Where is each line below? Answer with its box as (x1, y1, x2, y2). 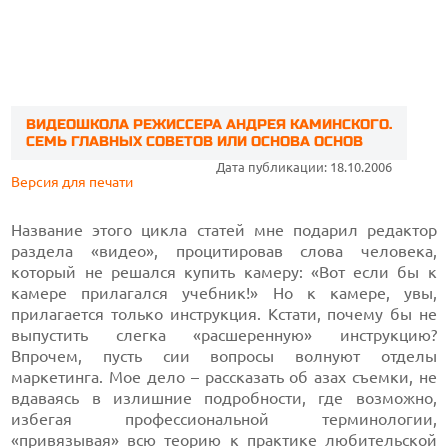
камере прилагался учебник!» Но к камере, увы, (11, 284, 437, 302)
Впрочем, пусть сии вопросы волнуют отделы (11, 347, 437, 365)
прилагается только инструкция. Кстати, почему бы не (11, 305, 437, 323)
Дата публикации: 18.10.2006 (215, 160, 392, 174)
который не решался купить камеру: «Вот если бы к (11, 263, 437, 281)
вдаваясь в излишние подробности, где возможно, (11, 389, 437, 407)
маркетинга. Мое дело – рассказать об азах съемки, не (11, 368, 437, 386)
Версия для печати (11, 174, 134, 190)
